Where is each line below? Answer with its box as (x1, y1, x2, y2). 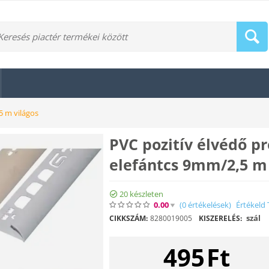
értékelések (186, 199, 229, 210)
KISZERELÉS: (199, 213, 242, 223)
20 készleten (119, 188, 163, 199)
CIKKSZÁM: (109, 213, 148, 223)
